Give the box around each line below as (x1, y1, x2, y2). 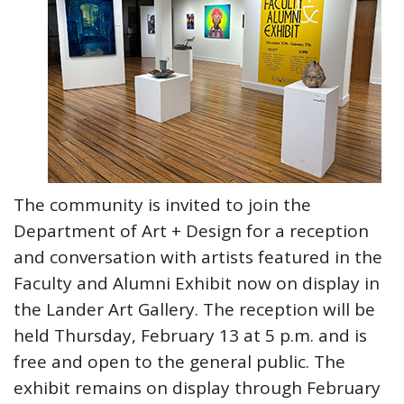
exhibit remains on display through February (14, 376, 381, 399)
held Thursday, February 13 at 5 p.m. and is (14, 324, 367, 347)
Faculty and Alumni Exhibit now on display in (14, 271, 380, 295)
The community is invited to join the (14, 193, 311, 216)
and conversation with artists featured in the (14, 245, 382, 269)
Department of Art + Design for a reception (14, 219, 369, 243)
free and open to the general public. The (14, 350, 345, 373)
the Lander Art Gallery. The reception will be (14, 298, 375, 321)
